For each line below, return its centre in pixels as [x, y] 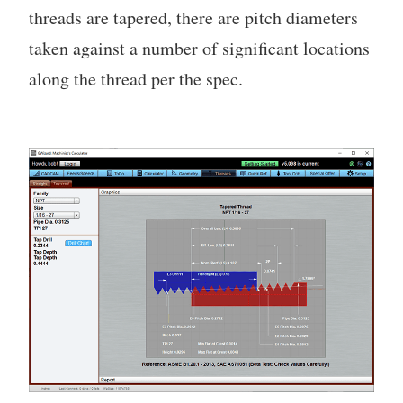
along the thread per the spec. [136, 79]
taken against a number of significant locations [199, 49]
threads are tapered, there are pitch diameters [193, 18]
